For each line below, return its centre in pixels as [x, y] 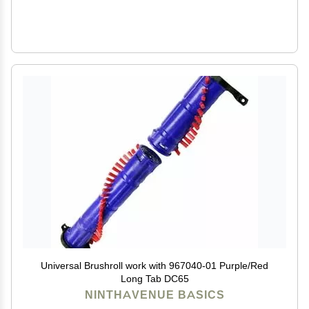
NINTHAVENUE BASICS [154, 295]
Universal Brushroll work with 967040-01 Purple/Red [154, 266]
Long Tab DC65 [154, 279]
